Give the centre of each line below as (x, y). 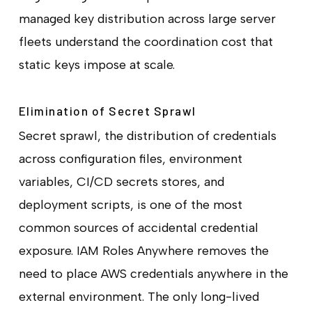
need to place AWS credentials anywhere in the (153, 274)
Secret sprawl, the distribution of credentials (147, 136)
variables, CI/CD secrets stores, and (121, 182)
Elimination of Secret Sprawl (107, 111)
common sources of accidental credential (138, 228)
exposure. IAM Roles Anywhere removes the (143, 251)
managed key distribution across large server (147, 19)
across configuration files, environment (130, 159)
